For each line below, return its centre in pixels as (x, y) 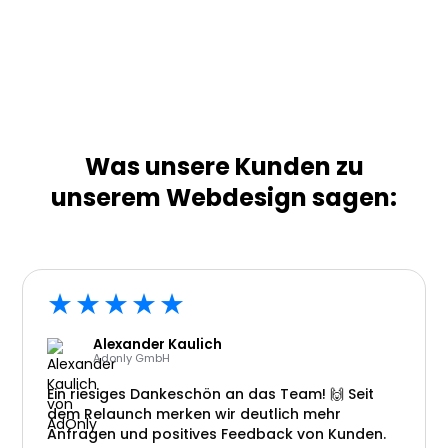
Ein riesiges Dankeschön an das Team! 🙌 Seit (211, 394)
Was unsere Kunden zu (224, 166)
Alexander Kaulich (158, 344)
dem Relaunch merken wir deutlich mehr (194, 414)
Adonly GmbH (132, 358)
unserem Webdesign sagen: (224, 197)
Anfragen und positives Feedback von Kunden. (217, 434)
